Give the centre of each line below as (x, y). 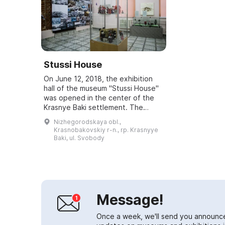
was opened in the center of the (99, 97)
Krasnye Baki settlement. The (93, 107)
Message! (130, 200)
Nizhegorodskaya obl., (87, 122)
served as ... (64, 136)
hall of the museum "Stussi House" (101, 88)
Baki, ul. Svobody (79, 138)
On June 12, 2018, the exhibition (98, 78)
